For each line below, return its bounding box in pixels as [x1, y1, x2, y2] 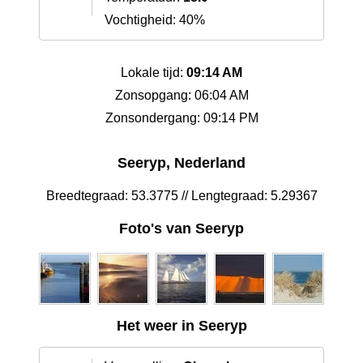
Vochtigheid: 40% [105, 13, 205, 28]
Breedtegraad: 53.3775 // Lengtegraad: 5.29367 [45, 189, 318, 203]
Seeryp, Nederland [117, 155, 246, 172]
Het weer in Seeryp [116, 318, 247, 335]
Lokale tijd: [121, 66, 186, 80]
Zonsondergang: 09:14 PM [105, 111, 258, 126]
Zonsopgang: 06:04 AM [114, 88, 249, 103]
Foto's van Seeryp [119, 220, 244, 237]
